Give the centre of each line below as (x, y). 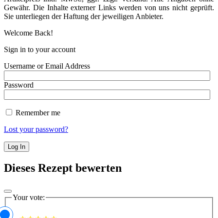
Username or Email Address (47, 66)
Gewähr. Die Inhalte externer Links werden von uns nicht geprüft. (109, 8)
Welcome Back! (28, 33)
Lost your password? (36, 129)
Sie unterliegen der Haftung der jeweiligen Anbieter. (84, 17)
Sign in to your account (40, 50)
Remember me (37, 113)
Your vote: (29, 198)
